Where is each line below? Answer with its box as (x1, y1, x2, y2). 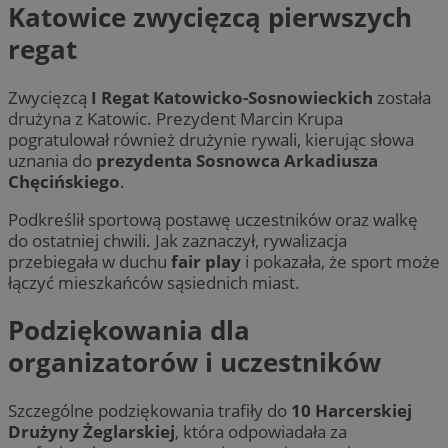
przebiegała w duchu (8, 249, 171, 273)
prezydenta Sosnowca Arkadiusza (96, 148, 378, 172)
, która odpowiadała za (175, 419, 347, 443)
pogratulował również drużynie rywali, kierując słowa (8, 127, 414, 151)
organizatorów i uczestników (8, 344, 381, 381)
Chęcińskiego (8, 169, 120, 193)
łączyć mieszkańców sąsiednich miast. (8, 270, 300, 294)
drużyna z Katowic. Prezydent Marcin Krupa (8, 106, 343, 130)
